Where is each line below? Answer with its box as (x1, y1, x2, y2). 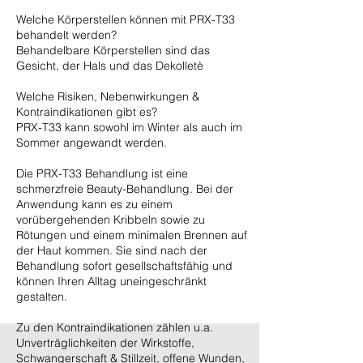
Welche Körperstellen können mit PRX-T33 (16, 12, 235, 27)
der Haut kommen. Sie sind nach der (16, 243, 207, 258)
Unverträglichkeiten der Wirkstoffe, (16, 335, 194, 350)
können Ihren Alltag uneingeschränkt (16, 274, 207, 288)
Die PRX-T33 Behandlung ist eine (16, 166, 188, 181)
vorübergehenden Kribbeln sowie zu (16, 212, 205, 227)
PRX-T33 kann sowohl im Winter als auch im (16, 120, 242, 135)
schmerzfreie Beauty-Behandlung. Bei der (16, 181, 233, 196)
